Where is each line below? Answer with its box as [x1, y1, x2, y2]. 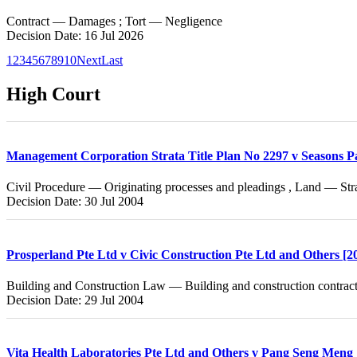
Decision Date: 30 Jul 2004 [6, 194, 143, 209]
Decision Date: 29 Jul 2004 [6, 292, 143, 307]
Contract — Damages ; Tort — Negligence [6, 14, 222, 28]
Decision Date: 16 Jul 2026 [6, 29, 143, 42]
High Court [6, 83, 100, 104]
